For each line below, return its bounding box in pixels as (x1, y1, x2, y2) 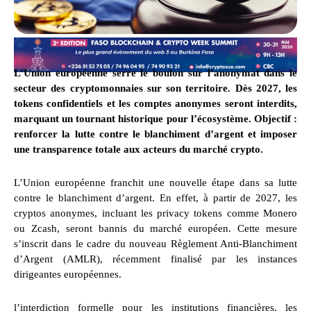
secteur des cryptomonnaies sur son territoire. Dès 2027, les (14, 83, 297, 94)
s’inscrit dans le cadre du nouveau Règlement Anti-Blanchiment (14, 238, 297, 250)
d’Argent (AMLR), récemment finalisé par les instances (14, 253, 297, 265)
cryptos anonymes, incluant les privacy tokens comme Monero (14, 208, 297, 219)
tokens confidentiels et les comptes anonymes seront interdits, (14, 98, 297, 110)
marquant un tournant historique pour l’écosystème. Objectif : (14, 113, 297, 125)
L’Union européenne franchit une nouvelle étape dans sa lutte (14, 177, 297, 189)
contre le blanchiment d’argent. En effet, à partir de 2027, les (14, 192, 297, 204)
